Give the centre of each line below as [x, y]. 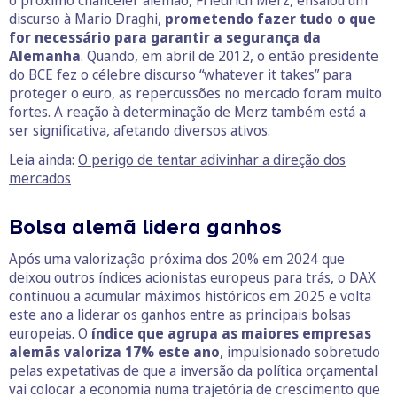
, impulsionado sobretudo [300, 351]
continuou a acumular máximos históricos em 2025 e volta [190, 296]
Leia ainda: [43, 159]
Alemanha [45, 55]
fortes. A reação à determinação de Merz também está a [187, 111]
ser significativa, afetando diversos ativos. [140, 130]
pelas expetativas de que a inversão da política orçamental [193, 370]
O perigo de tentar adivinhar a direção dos [212, 159]
